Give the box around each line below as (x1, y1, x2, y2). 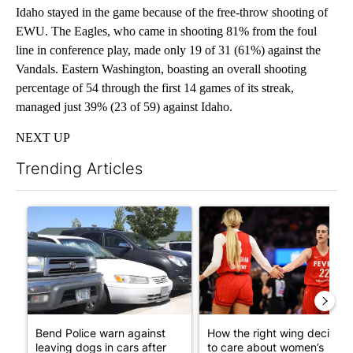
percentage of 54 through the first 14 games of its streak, (16, 80, 294, 95)
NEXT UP (16, 130, 70, 144)
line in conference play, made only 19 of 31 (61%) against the (16, 43, 321, 57)
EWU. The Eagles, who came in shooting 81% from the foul (16, 24, 317, 38)
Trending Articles (16, 158, 143, 178)
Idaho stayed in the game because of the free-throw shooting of (16, 5, 328, 19)
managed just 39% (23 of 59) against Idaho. (16, 99, 232, 113)
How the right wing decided (207, 325, 350, 340)
